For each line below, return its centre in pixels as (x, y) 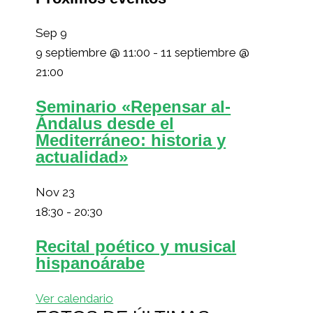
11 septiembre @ (205, 52)
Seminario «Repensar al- (133, 106)
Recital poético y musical (136, 246)
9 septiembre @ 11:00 (93, 52)
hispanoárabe (90, 263)
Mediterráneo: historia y (131, 140)
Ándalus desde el (105, 123)
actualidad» (82, 156)
